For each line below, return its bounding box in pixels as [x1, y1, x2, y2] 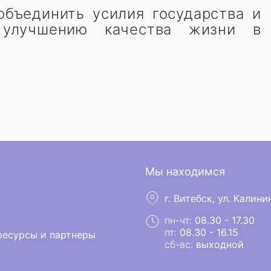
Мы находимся [145, 165, 225, 178]
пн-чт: [165, 214, 195, 226]
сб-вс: [165, 238, 196, 250]
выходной [196, 238, 244, 250]
